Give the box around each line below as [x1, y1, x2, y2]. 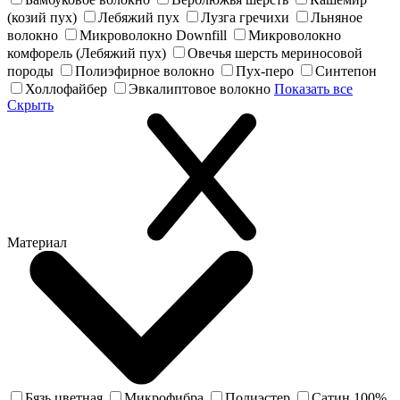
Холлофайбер [25, 81, 107, 96]
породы [7, 63, 54, 79]
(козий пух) [7, 10, 77, 25]
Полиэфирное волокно [75, 63, 214, 79]
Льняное [311, 10, 362, 25]
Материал [7, 235, 71, 250]
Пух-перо [236, 63, 294, 79]
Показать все [274, 81, 353, 96]
